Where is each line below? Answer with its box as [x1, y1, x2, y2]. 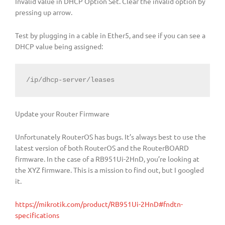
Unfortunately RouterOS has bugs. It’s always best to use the [15, 132, 206, 141]
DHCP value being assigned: [15, 42, 103, 51]
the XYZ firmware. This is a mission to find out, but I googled [15, 165, 204, 174]
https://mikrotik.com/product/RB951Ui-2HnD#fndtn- [15, 199, 183, 208]
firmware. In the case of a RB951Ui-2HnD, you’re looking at [15, 154, 199, 163]
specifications [15, 210, 59, 219]
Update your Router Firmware [15, 108, 109, 118]
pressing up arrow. [15, 8, 72, 17]
